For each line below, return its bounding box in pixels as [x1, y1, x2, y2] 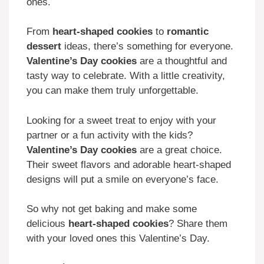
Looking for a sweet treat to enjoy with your [27, 114, 216, 126]
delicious [27, 218, 68, 230]
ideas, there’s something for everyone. [61, 41, 233, 52]
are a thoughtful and [137, 55, 227, 67]
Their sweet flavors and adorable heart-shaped [27, 159, 231, 170]
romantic [167, 26, 209, 38]
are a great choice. [137, 144, 222, 156]
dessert [27, 41, 61, 52]
